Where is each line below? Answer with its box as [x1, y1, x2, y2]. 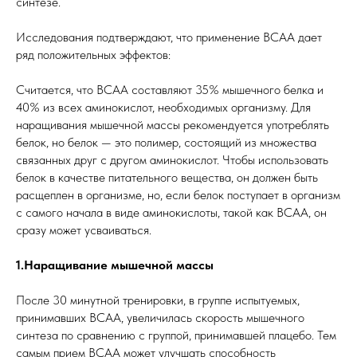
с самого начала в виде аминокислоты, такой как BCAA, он [16, 205, 327, 221]
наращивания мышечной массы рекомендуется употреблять [16, 117, 329, 133]
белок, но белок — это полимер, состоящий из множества [16, 135, 316, 151]
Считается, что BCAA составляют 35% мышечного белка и [16, 82, 324, 98]
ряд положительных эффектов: [16, 47, 171, 63]
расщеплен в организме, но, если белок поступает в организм [16, 187, 340, 203]
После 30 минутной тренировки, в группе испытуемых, [16, 292, 300, 308]
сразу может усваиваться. [16, 222, 151, 238]
